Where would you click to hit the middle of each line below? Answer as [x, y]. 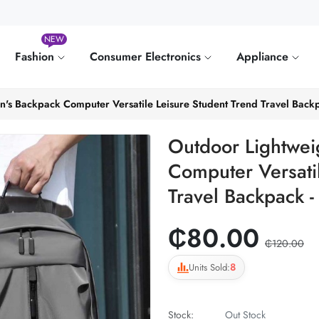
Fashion [37, 57]
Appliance [265, 57]
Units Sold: [209, 268]
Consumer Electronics [147, 57]
